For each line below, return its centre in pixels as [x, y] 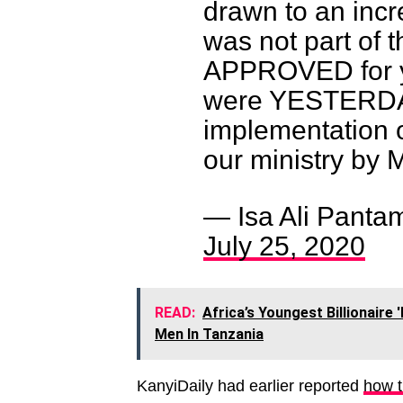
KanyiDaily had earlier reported [250, 386]
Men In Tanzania [209, 334]
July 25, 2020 [284, 246]
